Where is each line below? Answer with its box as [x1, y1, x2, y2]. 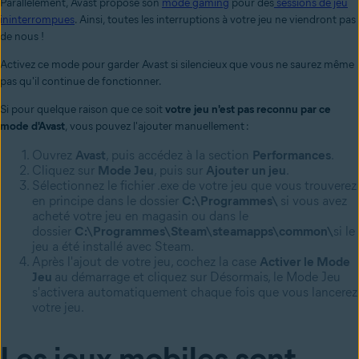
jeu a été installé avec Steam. [32, 238, 194, 254]
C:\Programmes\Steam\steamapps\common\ [75, 223, 333, 239]
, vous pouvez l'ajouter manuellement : [65, 119, 249, 133]
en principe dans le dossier [32, 192, 179, 208]
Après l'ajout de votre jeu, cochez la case [32, 253, 256, 269]
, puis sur [154, 162, 203, 178]
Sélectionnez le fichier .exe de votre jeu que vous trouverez [32, 177, 357, 193]
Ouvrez [32, 147, 72, 163]
